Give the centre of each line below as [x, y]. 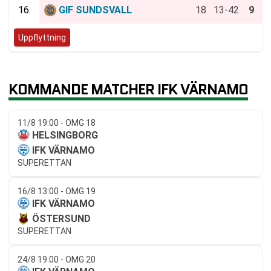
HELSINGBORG [65, 135]
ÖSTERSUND [61, 218]
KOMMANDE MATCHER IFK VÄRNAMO [128, 89]
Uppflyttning [42, 37]
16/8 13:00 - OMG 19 [57, 191]
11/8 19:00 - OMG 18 [57, 122]
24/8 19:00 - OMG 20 [57, 259]
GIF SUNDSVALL [95, 10]
